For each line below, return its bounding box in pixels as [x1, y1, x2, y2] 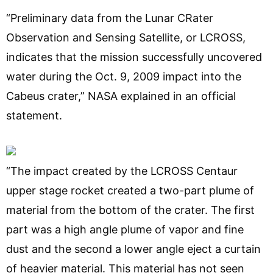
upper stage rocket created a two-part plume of [6, 183, 254, 197]
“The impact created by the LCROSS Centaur [6, 164, 238, 177]
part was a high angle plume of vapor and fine [6, 222, 244, 236]
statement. [6, 108, 62, 122]
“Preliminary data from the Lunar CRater [6, 11, 213, 24]
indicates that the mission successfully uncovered [6, 50, 262, 63]
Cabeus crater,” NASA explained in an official [6, 89, 236, 102]
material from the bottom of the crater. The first [6, 203, 255, 216]
